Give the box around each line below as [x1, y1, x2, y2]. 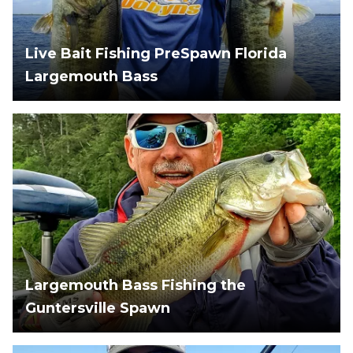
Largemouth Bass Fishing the [25, 276, 246, 294]
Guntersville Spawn [25, 299, 170, 317]
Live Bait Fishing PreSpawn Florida [25, 45, 287, 63]
